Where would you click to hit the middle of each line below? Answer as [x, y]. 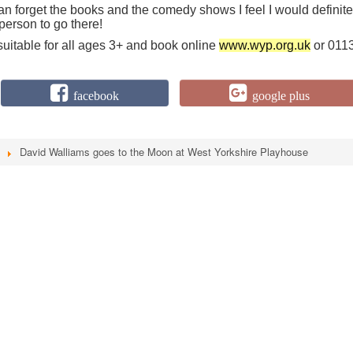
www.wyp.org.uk [265, 45]
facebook [96, 95]
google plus [281, 95]
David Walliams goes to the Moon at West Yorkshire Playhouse [164, 151]
